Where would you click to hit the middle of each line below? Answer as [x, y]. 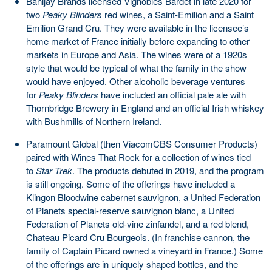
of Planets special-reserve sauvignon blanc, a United [130, 210]
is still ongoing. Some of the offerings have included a [131, 183]
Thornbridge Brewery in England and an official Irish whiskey [145, 107]
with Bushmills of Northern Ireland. [95, 121]
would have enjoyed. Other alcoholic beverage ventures [136, 81]
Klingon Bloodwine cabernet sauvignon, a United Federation [143, 197]
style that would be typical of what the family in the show [136, 67]
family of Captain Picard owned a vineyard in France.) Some [144, 250]
